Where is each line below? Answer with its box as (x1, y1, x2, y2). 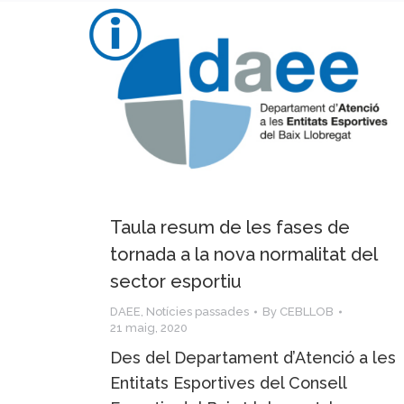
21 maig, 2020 (110, 321, 188, 335)
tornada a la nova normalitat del (110, 243, 377, 266)
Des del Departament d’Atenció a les (110, 348, 396, 368)
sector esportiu (110, 271, 242, 293)
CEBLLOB (280, 305, 334, 319)
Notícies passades (146, 305, 249, 319)
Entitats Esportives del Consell (110, 373, 346, 393)
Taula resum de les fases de (110, 216, 350, 239)
